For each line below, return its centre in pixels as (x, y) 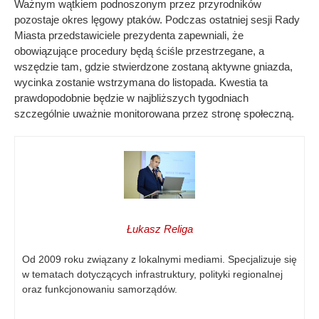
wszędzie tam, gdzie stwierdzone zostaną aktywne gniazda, (153, 67)
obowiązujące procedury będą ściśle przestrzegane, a (139, 51)
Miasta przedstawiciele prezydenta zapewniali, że (129, 36)
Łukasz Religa (159, 229)
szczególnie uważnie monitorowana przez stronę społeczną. (154, 114)
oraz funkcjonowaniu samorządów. (100, 289)
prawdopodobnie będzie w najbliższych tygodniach (131, 98)
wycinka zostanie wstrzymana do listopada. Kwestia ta (141, 83)
